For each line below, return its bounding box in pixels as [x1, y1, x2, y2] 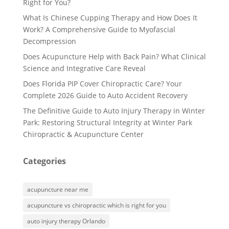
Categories [22, 155, 66, 167]
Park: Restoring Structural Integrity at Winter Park [22, 118, 192, 128]
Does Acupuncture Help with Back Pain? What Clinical [22, 52, 206, 62]
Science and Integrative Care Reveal [22, 63, 146, 74]
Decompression [22, 36, 76, 47]
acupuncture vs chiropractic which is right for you [27, 201, 166, 210]
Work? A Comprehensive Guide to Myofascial [22, 25, 175, 35]
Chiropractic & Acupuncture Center [22, 129, 144, 140]
